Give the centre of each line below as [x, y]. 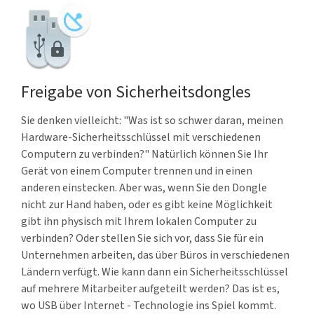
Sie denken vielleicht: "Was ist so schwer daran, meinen [152, 121]
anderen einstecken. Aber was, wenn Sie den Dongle [144, 188]
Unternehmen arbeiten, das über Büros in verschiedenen [155, 255]
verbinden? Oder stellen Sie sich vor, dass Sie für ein [142, 238]
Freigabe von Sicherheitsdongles [136, 92]
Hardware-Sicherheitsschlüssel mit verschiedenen [141, 137]
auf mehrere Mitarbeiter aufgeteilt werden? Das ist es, [150, 289]
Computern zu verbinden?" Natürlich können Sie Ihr [144, 154]
